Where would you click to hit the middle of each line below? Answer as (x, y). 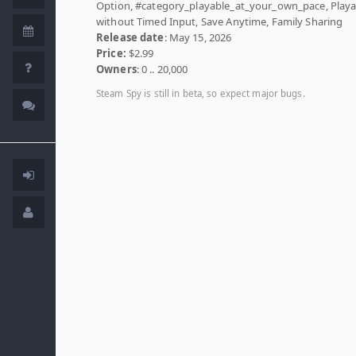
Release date (130, 37)
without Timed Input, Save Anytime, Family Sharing (220, 21)
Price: (111, 53)
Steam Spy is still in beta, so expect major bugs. (201, 93)
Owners (116, 69)
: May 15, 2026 (198, 37)
